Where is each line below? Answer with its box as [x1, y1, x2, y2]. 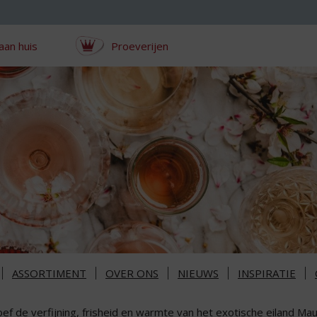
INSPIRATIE [238, 266, 296, 281]
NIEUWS [178, 266, 219, 281]
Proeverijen [110, 38, 168, 53]
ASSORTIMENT [12, 266, 86, 281]
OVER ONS [105, 266, 158, 281]
